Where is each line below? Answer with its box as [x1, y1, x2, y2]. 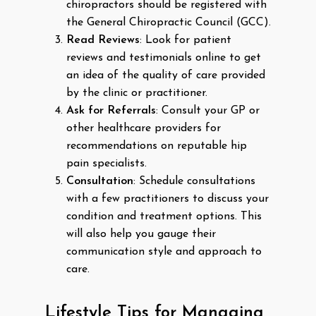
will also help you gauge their [66, 229, 216, 240]
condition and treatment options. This [66, 211, 262, 222]
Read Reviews [66, 35, 140, 46]
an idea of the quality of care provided [66, 70, 265, 81]
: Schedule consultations [133, 176, 255, 187]
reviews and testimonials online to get [66, 52, 261, 63]
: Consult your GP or [156, 105, 260, 116]
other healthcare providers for [66, 123, 221, 134]
